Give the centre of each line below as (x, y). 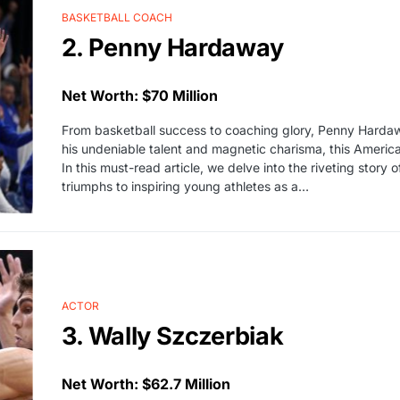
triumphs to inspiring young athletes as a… (185, 186)
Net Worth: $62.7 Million (146, 383)
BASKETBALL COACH (117, 17)
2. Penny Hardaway (172, 47)
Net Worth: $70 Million (139, 95)
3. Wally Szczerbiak (172, 336)
